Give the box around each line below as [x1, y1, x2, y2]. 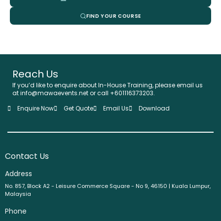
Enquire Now [17, 104, 54, 112]
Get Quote [64, 104, 93, 112]
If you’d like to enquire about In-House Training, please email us [12, 81, 203, 89]
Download [139, 104, 170, 112]
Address [5, 169, 32, 179]
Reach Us [12, 67, 58, 81]
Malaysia [5, 190, 31, 198]
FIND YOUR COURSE [86, 12, 141, 20]
